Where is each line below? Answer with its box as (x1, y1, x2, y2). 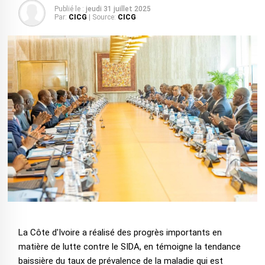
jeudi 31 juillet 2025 (85, 5, 151, 13)
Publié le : (54, 5, 84, 13)
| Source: (88, 13, 116, 21)
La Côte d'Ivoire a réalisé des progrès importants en (18, 227, 222, 238)
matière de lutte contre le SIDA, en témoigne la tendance (18, 241, 241, 253)
